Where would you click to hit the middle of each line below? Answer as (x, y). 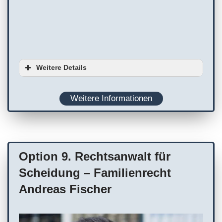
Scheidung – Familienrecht (95, 173)
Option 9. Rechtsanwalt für (95, 157)
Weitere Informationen (111, 99)
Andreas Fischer (65, 189)
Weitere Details (61, 67)
